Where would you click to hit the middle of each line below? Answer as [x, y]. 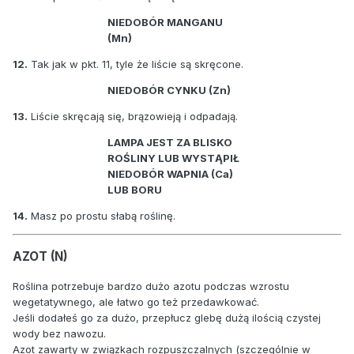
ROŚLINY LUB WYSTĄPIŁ [173, 158]
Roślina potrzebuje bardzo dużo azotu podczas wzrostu [151, 286]
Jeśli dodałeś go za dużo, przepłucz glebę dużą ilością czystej [167, 317]
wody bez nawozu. [59, 333]
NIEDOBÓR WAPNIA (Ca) [170, 173]
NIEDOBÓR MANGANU [165, 22]
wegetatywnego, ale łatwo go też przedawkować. [136, 301]
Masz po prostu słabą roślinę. [102, 215]
